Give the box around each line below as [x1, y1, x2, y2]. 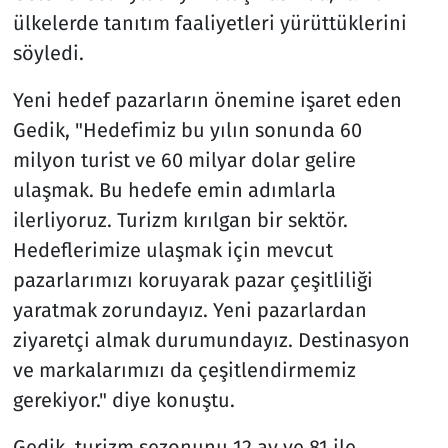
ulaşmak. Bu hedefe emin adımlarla [12, 177, 336, 202]
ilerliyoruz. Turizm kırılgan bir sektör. [12, 207, 348, 232]
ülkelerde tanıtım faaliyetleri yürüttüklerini [12, 10, 407, 35]
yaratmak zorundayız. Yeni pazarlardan [12, 297, 367, 322]
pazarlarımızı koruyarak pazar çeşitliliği [12, 267, 373, 292]
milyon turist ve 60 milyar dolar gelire [12, 147, 356, 172]
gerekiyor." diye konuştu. [12, 387, 235, 412]
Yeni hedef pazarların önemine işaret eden [12, 87, 402, 112]
